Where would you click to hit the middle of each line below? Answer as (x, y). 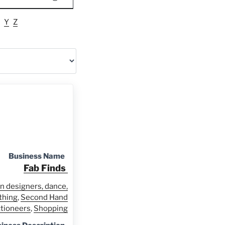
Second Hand (44, 198)
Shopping (50, 209)
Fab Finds (45, 168)
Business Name (36, 156)
